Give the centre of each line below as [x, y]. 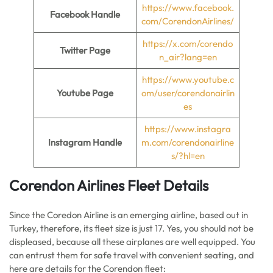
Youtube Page [85, 93]
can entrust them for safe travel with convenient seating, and [132, 255]
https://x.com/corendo [188, 44]
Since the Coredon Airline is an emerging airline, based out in [129, 215]
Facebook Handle [85, 14]
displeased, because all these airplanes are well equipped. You [132, 242]
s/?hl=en [188, 156]
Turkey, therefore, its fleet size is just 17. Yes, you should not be [131, 228]
